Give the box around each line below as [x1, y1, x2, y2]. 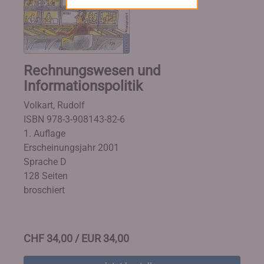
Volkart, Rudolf [24, 100, 85, 111]
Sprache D [24, 156, 67, 167]
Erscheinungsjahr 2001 [24, 142, 119, 153]
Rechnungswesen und [24, 62, 161, 79]
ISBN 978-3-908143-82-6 [24, 114, 125, 125]
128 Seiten [24, 170, 68, 181]
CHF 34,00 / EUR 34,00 [24, 232, 129, 245]
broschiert [24, 184, 65, 196]
